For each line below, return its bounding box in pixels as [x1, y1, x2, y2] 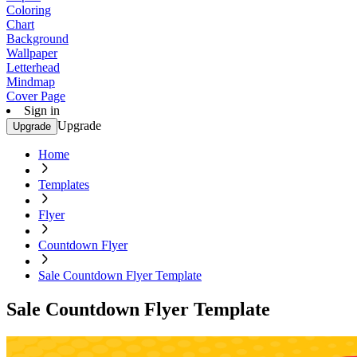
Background [6, 32, 69, 45]
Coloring [6, 3, 51, 17]
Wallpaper [6, 46, 57, 60]
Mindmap [6, 75, 55, 88]
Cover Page [6, 89, 65, 103]
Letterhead [6, 61, 60, 74]
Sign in [24, 104, 60, 117]
